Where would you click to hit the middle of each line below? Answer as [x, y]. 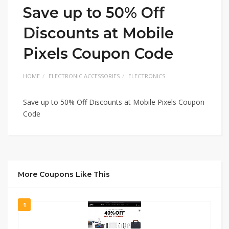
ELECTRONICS [147, 76]
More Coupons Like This [64, 174]
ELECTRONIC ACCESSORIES [84, 76]
